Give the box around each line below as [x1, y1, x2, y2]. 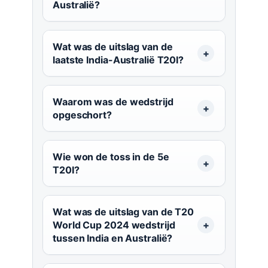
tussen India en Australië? [53, 232, 173, 245]
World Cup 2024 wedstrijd [53, 219, 175, 232]
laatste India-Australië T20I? [53, 54, 184, 66]
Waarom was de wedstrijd [53, 96, 173, 108]
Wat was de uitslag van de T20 [53, 206, 194, 218]
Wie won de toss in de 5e [53, 151, 169, 163]
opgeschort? [53, 109, 112, 121]
